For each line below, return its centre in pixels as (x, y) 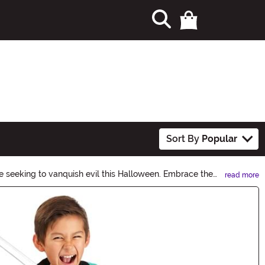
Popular (220, 138)
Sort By (184, 138)
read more (242, 175)
